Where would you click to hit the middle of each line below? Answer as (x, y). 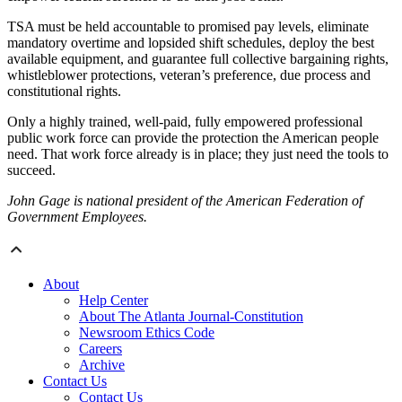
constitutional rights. (64, 92)
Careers (100, 349)
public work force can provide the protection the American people (193, 138)
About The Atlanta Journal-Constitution (191, 317)
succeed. (31, 170)
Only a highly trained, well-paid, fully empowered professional (185, 122)
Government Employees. (77, 217)
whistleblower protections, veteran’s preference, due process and (189, 75)
